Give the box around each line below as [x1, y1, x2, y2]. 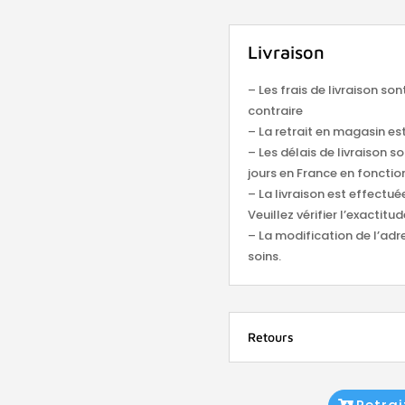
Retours [248, 329, 295, 345]
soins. [248, 247, 282, 265]
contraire [248, 101, 304, 119]
